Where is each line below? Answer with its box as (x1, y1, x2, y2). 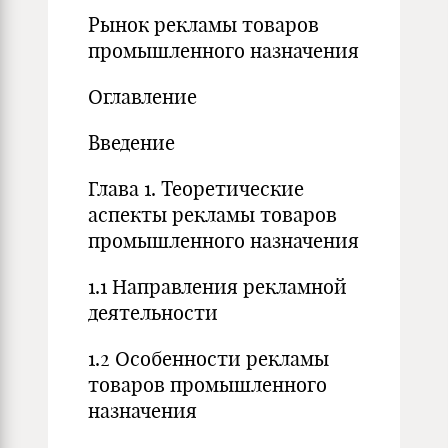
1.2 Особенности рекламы (88, 346, 329, 371)
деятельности (88, 300, 218, 325)
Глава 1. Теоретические (88, 176, 304, 201)
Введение (88, 130, 175, 155)
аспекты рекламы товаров (88, 202, 337, 227)
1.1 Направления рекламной (88, 274, 347, 299)
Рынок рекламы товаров (88, 12, 319, 37)
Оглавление (88, 84, 197, 109)
